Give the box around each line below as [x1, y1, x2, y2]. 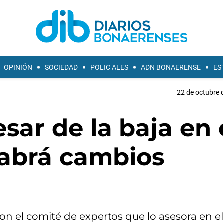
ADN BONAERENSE [141, 63, 201, 71]
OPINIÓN [4, 63, 32, 71]
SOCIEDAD [45, 63, 78, 71]
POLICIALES [90, 63, 128, 71]
